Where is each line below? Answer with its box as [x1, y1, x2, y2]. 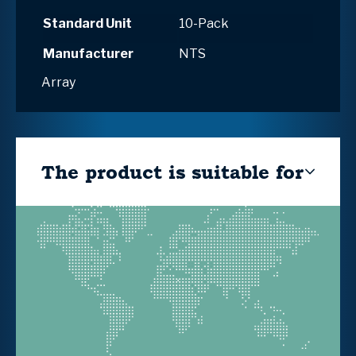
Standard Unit [43, 15, 132, 31]
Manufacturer [43, 45, 133, 61]
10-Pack [179, 15, 229, 31]
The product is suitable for [41, 157, 304, 185]
